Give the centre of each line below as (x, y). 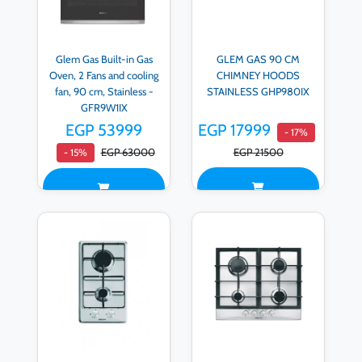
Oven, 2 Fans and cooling (104, 75)
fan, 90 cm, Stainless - (104, 91)
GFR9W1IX (104, 107)
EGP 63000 (128, 152)
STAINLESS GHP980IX (258, 91)
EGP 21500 (258, 152)
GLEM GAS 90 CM (258, 59)
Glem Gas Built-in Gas (104, 59)
